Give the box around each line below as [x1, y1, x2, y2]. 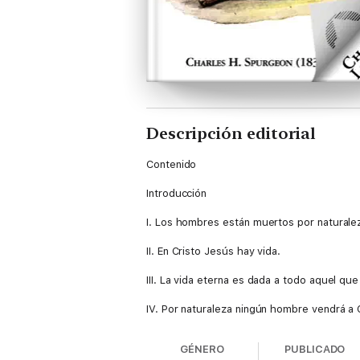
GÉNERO [180, 343, 224, 355]
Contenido [146, 158, 197, 170]
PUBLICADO [284, 343, 346, 355]
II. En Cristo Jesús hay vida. [146, 245, 281, 257]
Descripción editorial [146, 124, 316, 143]
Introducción [146, 187, 207, 199]
